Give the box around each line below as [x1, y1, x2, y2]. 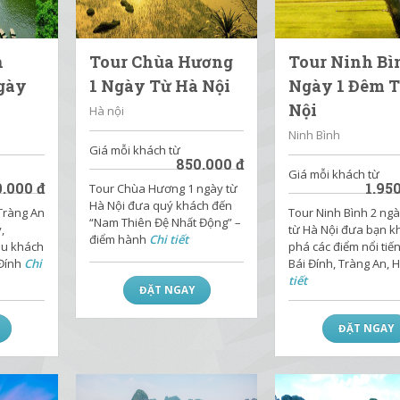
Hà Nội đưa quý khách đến [89, 197, 233, 213]
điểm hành [89, 231, 150, 247]
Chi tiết [149, 231, 189, 247]
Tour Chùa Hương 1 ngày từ [89, 180, 238, 196]
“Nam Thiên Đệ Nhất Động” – [89, 214, 242, 230]
